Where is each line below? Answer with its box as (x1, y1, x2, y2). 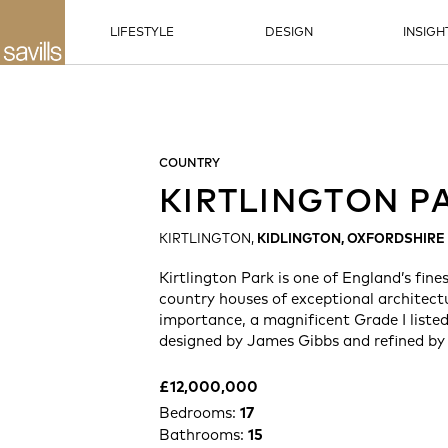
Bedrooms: (159, 403, 240, 422)
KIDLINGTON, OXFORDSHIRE (257, 230, 445, 246)
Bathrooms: (159, 425, 248, 444)
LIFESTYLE (110, 24, 175, 39)
